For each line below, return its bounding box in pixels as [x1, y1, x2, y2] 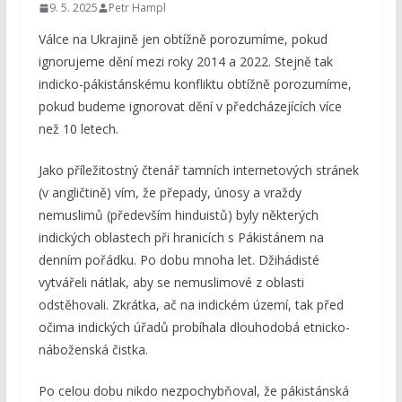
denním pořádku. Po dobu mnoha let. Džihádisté [38, 251, 319, 269]
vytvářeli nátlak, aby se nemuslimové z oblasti [38, 274, 304, 292]
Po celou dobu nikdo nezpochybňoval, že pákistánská [38, 382, 349, 400]
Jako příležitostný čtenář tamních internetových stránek [38, 162, 359, 179]
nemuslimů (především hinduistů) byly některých [38, 206, 319, 224]
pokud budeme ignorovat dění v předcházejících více [38, 98, 342, 116]
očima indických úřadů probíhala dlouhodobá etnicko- [38, 319, 350, 336]
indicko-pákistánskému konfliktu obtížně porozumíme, [38, 75, 352, 93]
